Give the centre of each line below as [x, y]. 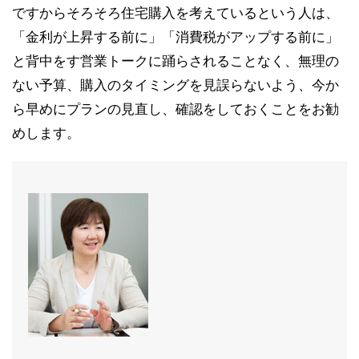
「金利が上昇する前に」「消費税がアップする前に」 [175, 37]
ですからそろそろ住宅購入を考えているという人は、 [175, 13]
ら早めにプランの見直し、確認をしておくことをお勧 [175, 109]
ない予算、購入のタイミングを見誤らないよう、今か [175, 85]
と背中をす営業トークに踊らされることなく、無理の [175, 61]
